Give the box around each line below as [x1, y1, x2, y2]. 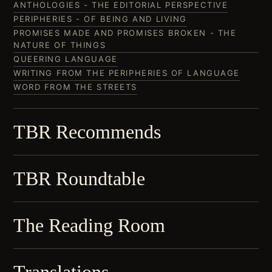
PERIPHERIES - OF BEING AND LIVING [13, 14, 187, 24]
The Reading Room [13, 214, 165, 236]
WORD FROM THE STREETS [13, 82, 138, 92]
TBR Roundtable [13, 168, 145, 189]
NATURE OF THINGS [13, 40, 106, 50]
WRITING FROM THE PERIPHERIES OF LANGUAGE [13, 68, 240, 78]
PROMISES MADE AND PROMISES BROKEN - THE [13, 28, 237, 38]
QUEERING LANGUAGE [13, 54, 118, 64]
